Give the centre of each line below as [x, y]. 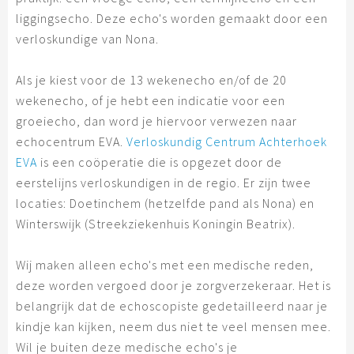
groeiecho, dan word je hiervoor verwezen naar [156, 121]
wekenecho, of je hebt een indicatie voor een [151, 100]
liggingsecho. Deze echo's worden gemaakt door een [172, 18]
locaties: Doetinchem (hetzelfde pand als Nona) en [165, 203]
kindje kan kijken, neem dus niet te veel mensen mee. [173, 326]
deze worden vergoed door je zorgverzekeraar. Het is [173, 285]
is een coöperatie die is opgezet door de [160, 162]
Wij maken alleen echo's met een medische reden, [165, 265]
